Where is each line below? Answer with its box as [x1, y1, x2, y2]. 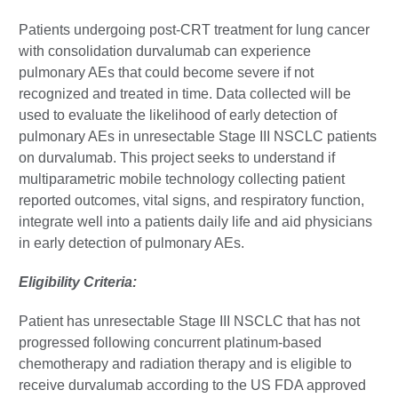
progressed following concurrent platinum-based [19, 335, 322, 350]
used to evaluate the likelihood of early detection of [19, 107, 337, 123]
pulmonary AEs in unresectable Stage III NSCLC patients [19, 129, 377, 144]
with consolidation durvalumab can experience [19, 44, 311, 59]
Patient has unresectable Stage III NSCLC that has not [19, 314, 360, 329]
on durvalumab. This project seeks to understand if [19, 150, 335, 165]
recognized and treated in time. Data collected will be [19, 86, 351, 101]
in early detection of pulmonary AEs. [19, 235, 244, 251]
